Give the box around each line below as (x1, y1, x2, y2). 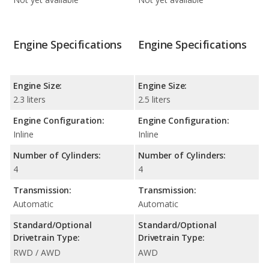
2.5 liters (138, 94, 171, 106)
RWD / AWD (13, 247, 61, 259)
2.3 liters (13, 94, 46, 106)
